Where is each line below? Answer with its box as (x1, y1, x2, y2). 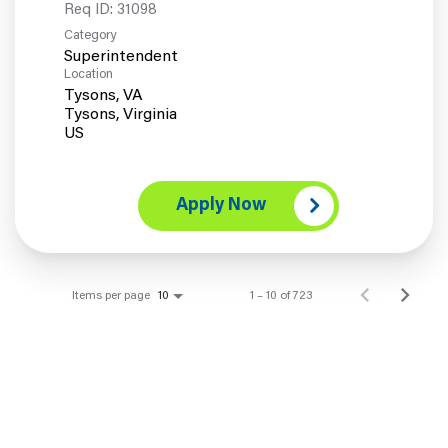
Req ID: (64, 2, 117, 18)
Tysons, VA (64, 87, 143, 104)
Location (64, 67, 113, 81)
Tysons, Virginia (64, 106, 177, 123)
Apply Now (176, 196, 266, 215)
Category (64, 28, 116, 42)
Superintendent (64, 48, 178, 65)
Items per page (72, 289, 150, 302)
